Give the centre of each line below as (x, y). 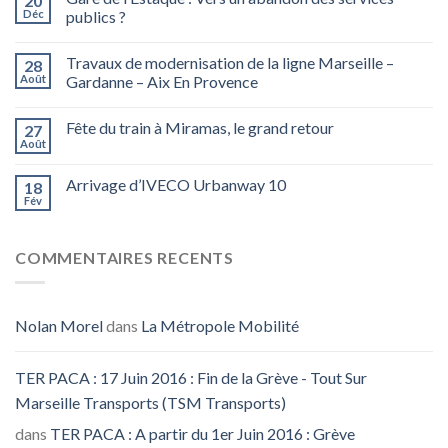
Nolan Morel (59, 325)
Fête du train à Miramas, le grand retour (200, 128)
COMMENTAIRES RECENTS (124, 258)
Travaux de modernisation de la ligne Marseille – (230, 63)
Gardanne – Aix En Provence (162, 82)
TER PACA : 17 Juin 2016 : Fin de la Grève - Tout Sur (191, 377)
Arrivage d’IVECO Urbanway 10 (176, 185)
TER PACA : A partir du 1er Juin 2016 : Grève (202, 433)
